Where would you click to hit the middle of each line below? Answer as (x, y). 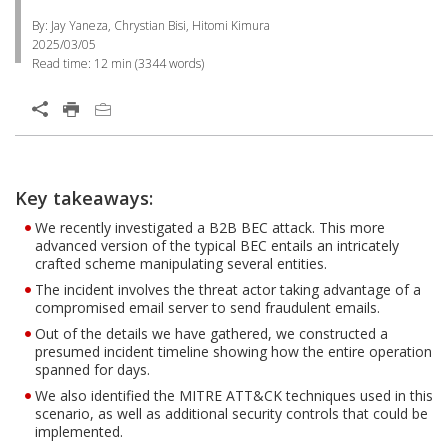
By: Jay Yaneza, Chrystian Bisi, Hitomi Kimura (151, 25)
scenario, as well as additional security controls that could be (231, 413)
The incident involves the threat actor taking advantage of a (228, 289)
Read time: (63, 63)
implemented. (79, 431)
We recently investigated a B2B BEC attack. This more (210, 227)
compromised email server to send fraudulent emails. (207, 307)
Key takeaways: (84, 198)
